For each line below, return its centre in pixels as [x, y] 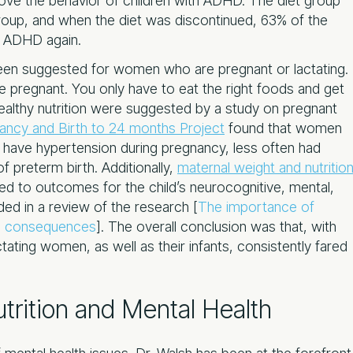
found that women [283, 128]
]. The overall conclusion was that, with [216, 226]
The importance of [256, 206]
